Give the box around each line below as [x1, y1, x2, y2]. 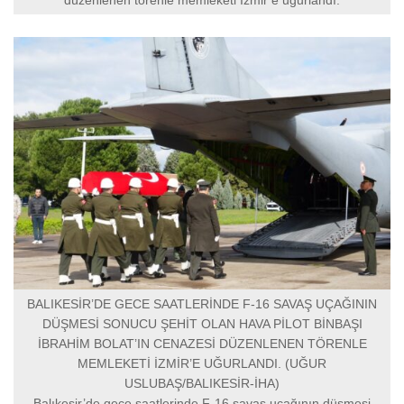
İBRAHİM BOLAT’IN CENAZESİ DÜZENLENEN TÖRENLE [37, 335, 367, 351]
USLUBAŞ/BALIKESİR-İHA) [124, 375, 280, 390]
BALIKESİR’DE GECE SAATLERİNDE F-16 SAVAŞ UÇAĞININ [27, 296, 377, 311]
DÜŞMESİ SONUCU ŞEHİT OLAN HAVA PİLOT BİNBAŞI [41, 316, 363, 331]
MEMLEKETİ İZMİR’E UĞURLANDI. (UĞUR [78, 355, 326, 371]
